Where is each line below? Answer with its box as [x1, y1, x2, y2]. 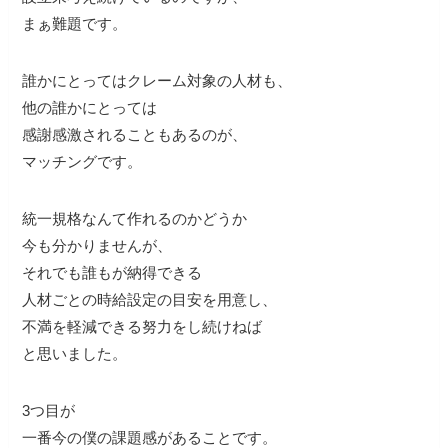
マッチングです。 [22, 152, 143, 170]
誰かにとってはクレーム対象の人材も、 [22, 71, 293, 89]
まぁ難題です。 [22, 14, 128, 32]
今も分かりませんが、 [22, 236, 173, 254]
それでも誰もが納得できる [22, 263, 203, 281]
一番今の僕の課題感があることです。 [22, 428, 278, 446]
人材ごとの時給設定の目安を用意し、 [22, 290, 278, 308]
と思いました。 [22, 344, 128, 362]
